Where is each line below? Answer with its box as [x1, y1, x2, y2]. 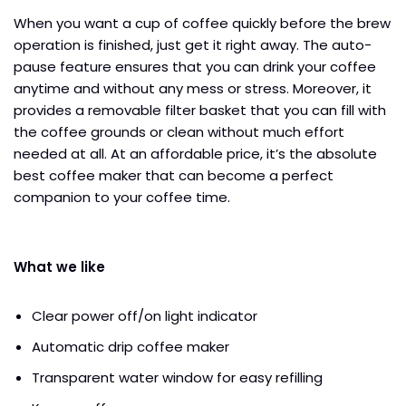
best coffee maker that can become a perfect [14, 165, 333, 185]
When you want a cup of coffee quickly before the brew [14, 13, 391, 33]
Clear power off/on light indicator [32, 305, 257, 325]
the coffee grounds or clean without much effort [14, 121, 344, 141]
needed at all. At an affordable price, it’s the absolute [14, 143, 377, 163]
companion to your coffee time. [14, 187, 230, 207]
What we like [14, 256, 105, 276]
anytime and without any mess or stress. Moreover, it [14, 78, 372, 98]
